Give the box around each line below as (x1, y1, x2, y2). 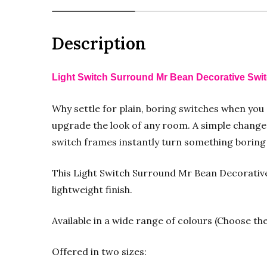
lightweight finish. (52, 183, 132, 195)
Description (52, 32, 146, 54)
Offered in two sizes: (52, 245, 147, 257)
